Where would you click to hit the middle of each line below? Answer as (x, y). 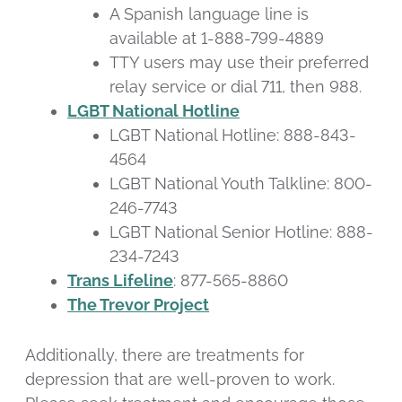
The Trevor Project (139, 305)
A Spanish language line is (210, 14)
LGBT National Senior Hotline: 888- (242, 232)
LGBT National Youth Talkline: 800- (241, 184)
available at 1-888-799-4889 (217, 39)
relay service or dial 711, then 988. (236, 87)
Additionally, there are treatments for (165, 355)
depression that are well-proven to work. (180, 380)
